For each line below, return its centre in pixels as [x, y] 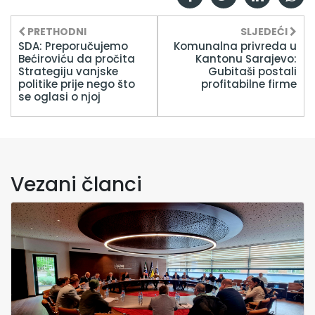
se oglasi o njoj [59, 96]
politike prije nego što [77, 84]
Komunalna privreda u [235, 46]
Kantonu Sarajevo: [246, 58]
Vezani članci [76, 184]
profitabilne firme [249, 84]
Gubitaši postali [252, 71]
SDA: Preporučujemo [73, 46]
